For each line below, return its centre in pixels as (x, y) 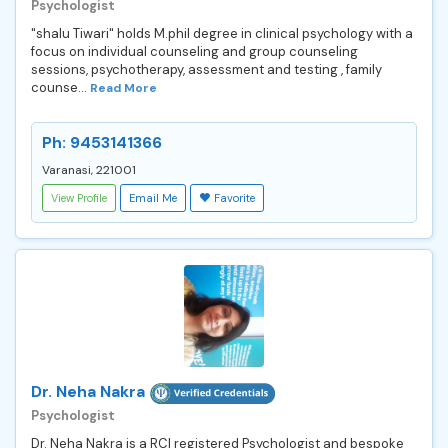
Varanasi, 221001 (89, 169)
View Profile (79, 197)
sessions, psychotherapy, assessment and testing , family (206, 69)
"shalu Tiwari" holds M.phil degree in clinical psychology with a (222, 33)
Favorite (234, 197)
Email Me (153, 197)
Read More (123, 87)
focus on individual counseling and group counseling (194, 51)
